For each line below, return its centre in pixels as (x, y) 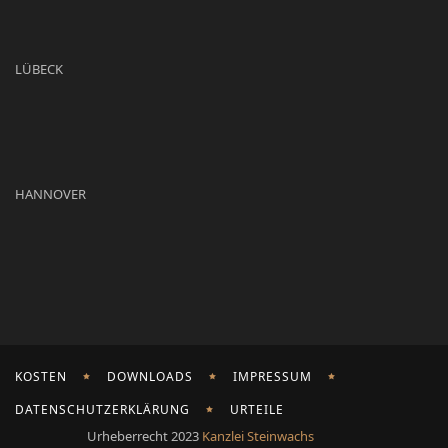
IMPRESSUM (272, 377)
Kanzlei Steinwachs (258, 436)
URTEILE (257, 410)
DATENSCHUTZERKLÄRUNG (102, 410)
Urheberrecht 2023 (144, 436)
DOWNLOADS (150, 377)
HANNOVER (50, 194)
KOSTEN (41, 377)
